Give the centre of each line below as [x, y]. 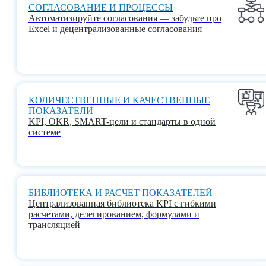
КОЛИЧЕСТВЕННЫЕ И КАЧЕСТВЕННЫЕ [119, 100]
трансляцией [54, 224]
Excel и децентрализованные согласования [115, 28]
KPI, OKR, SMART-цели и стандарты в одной [122, 121]
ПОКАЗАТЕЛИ [61, 110]
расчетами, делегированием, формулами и [114, 214]
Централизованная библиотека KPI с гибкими [122, 203]
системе [45, 132]
